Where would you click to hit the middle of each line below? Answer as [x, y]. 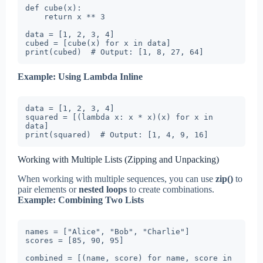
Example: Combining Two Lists [81, 200]
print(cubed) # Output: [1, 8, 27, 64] [114, 52]
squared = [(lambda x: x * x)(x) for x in [119, 117]
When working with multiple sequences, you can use [117, 178]
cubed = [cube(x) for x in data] [98, 43]
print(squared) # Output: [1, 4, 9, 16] [117, 134]
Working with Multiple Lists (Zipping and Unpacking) [118, 159]
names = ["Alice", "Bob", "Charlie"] [107, 231]
